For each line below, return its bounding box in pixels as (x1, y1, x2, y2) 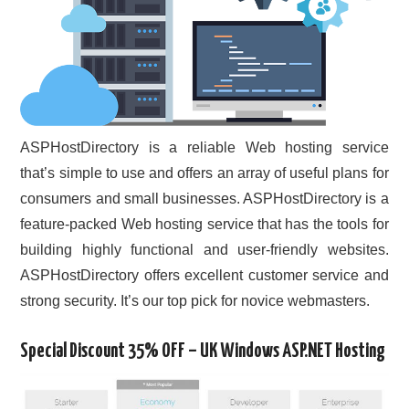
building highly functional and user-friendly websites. (20, 241, 389, 257)
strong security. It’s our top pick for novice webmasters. (20, 292, 371, 309)
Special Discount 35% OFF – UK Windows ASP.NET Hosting (20, 341, 386, 361)
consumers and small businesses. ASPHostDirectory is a (20, 190, 389, 206)
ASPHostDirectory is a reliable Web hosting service (20, 139, 389, 155)
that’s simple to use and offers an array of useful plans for (20, 164, 389, 181)
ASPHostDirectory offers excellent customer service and (20, 267, 389, 283)
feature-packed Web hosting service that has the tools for (20, 215, 389, 232)
